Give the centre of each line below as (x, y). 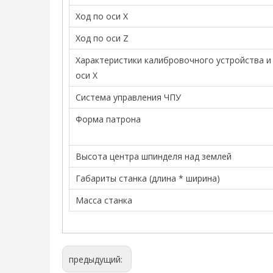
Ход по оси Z (102, 38)
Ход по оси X (102, 16)
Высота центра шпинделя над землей (154, 156)
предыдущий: (97, 259)
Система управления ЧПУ (128, 97)
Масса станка (104, 200)
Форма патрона (108, 119)
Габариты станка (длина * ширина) (148, 178)
